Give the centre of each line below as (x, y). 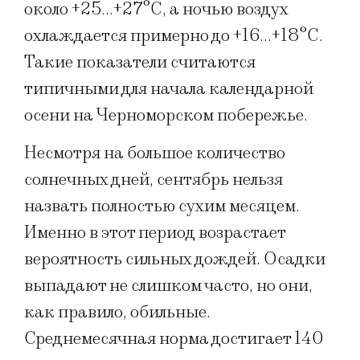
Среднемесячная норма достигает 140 (174, 339)
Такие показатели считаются (140, 62)
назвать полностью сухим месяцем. (162, 207)
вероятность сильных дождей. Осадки (175, 260)
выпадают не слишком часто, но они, (168, 286)
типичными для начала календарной (169, 88)
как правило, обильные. (117, 313)
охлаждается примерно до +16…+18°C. (174, 35)
